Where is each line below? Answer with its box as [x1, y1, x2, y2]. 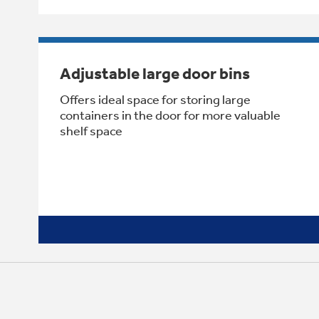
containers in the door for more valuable [60, 107, 281, 123]
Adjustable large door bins [60, 63, 250, 83]
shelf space [60, 122, 122, 139]
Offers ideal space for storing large [60, 91, 251, 108]
